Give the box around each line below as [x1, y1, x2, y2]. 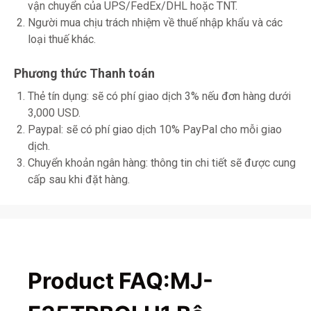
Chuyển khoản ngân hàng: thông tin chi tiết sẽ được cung [28, 155, 296, 169]
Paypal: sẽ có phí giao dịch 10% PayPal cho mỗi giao [28, 122, 282, 136]
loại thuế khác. [28, 32, 96, 46]
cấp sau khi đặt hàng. [28, 172, 130, 186]
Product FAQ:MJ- [28, 267, 213, 295]
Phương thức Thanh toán [14, 65, 155, 81]
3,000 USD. [28, 106, 81, 119]
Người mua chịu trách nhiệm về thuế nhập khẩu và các [28, 15, 283, 29]
